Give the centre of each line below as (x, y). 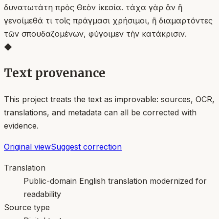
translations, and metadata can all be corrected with (100, 112)
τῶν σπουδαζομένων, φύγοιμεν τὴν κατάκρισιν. (95, 33)
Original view (27, 146)
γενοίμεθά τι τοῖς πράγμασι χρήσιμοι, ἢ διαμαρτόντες (108, 20)
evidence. (21, 125)
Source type (27, 207)
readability (42, 194)
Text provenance (55, 73)
